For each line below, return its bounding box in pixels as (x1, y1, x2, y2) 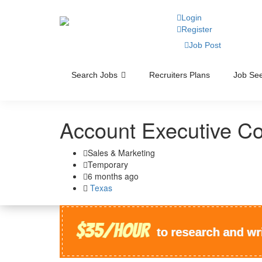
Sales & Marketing (88, 147, 155, 158)
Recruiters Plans (149, 70, 210, 80)
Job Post (189, 40, 221, 50)
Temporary (88, 158, 128, 170)
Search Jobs (71, 70, 120, 80)
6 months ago (88, 170, 139, 182)
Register (181, 25, 212, 34)
